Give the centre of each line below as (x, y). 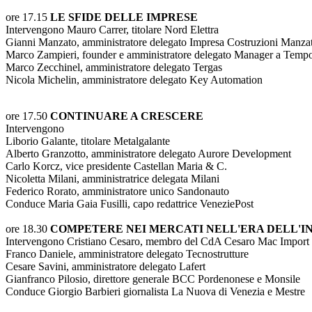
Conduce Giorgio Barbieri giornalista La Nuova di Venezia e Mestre (155, 291)
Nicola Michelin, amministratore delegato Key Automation (134, 80)
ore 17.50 (28, 116)
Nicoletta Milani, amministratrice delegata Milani (112, 179)
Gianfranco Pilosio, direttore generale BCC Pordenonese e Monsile (153, 279)
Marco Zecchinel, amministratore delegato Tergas (114, 67)
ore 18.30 (28, 229)
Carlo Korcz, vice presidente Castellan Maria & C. (116, 166)
